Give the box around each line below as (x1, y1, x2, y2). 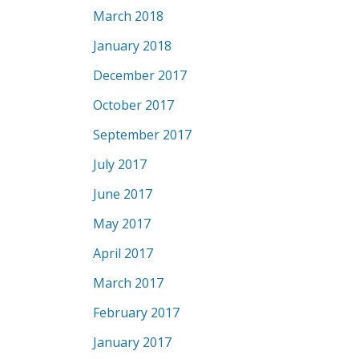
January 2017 (93, 333, 171, 351)
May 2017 (93, 215, 151, 232)
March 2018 (93, 7, 163, 25)
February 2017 (93, 304, 179, 321)
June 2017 (93, 185, 152, 203)
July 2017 (93, 155, 147, 173)
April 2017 (93, 244, 153, 262)
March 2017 (93, 274, 163, 292)
